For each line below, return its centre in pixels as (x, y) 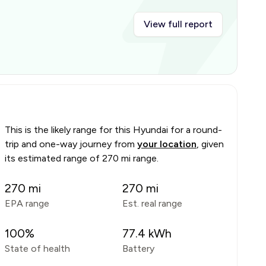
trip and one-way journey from (70, 144)
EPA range (27, 203)
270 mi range (129, 158)
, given (210, 144)
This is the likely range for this (69, 130)
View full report (178, 24)
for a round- (195, 130)
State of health (37, 248)
